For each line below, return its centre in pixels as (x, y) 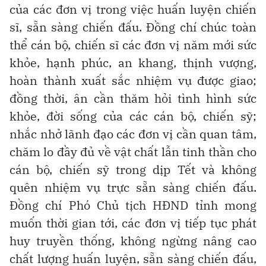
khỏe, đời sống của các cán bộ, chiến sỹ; (133, 116)
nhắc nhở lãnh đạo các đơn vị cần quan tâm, (133, 134)
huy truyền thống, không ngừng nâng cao (133, 240)
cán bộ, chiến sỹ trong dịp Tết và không (133, 169)
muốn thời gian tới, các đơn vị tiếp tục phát (133, 223)
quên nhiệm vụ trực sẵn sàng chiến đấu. (133, 187)
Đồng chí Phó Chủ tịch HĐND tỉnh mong (133, 205)
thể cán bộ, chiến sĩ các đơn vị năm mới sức (133, 45)
